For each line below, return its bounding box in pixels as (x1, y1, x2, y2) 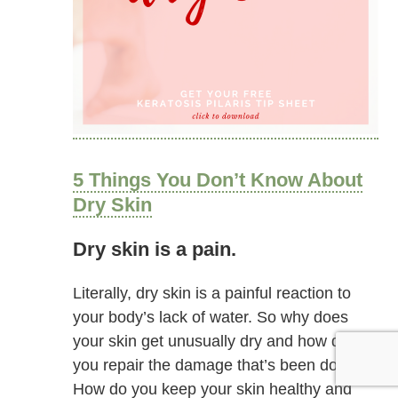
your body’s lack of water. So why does (73, 307, 349, 326)
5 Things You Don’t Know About (73, 168, 363, 191)
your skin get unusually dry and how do (73, 331, 350, 350)
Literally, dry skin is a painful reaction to (73, 283, 352, 302)
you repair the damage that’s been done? (73, 355, 365, 374)
